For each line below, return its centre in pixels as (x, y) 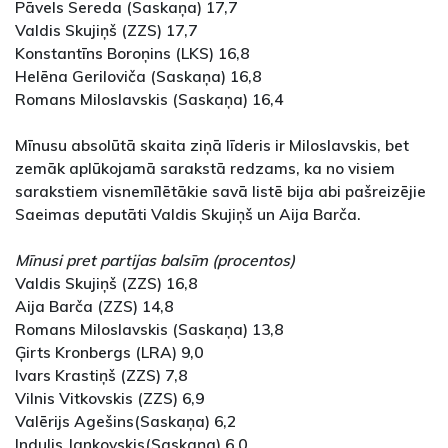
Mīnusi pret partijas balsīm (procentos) (155, 260)
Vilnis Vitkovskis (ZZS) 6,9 (109, 398)
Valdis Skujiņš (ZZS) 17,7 (106, 30)
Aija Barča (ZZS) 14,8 (94, 306)
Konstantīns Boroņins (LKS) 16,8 (132, 53)
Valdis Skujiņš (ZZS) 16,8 (106, 283)
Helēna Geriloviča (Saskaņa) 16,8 (138, 76)
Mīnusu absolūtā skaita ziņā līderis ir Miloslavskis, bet (212, 145)
